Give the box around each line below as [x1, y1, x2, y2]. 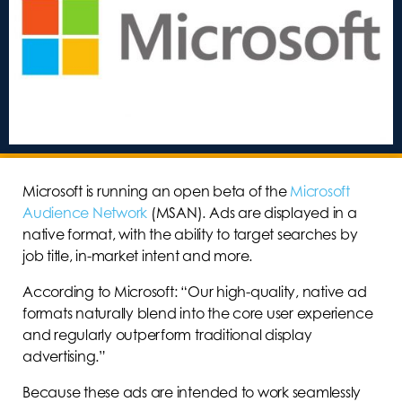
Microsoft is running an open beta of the [22, 181, 291, 200]
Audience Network [22, 203, 148, 222]
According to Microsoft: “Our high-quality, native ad [22, 282, 367, 301]
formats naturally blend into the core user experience [22, 303, 373, 322]
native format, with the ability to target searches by [22, 224, 358, 243]
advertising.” [22, 346, 106, 365]
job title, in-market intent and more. [22, 246, 253, 265]
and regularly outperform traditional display [22, 325, 312, 344]
